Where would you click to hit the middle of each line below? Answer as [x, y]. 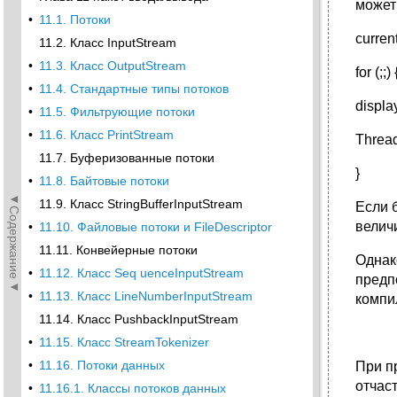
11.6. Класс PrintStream [106, 135]
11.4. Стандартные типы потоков [134, 89]
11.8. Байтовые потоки [104, 181]
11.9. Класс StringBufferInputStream [141, 204]
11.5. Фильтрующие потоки [117, 112]
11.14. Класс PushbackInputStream [139, 319]
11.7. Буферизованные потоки [127, 158]
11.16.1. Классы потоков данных [132, 388]
